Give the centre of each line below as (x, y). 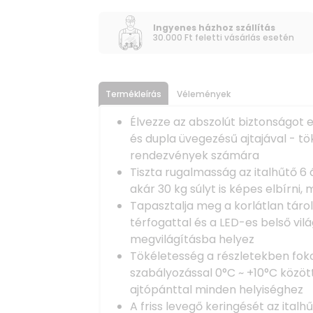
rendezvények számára (195, 155)
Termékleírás (133, 94)
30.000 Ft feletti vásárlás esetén (223, 37)
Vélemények (204, 94)
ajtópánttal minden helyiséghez (217, 290)
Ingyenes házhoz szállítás (214, 28)
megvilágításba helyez (192, 239)
